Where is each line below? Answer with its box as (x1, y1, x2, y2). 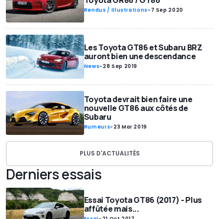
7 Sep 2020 (151, 6, 183, 14)
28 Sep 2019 (103, 62, 138, 70)
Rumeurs (84, 123, 110, 131)
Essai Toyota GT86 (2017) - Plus (84, 195, 202, 206)
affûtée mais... (84, 203, 139, 215)
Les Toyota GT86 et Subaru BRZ (84, 42, 202, 53)
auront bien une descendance (84, 50, 196, 62)
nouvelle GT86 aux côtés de (84, 102, 188, 113)
